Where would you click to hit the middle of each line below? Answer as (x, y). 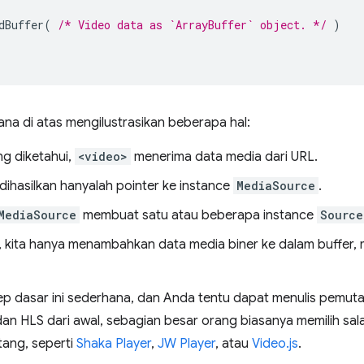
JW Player (186, 344)
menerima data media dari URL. (224, 157)
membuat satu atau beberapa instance (198, 215)
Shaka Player (114, 344)
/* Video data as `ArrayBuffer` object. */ (192, 25)
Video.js (275, 344)
